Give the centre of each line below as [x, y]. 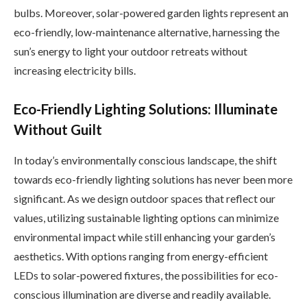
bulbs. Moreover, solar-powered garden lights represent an [151, 12]
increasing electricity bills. [75, 70]
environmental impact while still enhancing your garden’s [145, 236]
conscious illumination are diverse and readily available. [142, 294]
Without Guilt [58, 130]
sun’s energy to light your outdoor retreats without [131, 51]
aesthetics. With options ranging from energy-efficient [141, 256]
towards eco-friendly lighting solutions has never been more [153, 179]
